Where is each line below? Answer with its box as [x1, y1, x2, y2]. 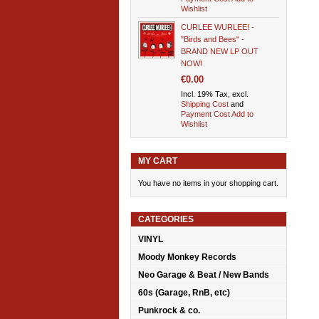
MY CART [138, 156, 177, 167]
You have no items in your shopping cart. [138, 179, 278, 188]
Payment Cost [181, 110, 230, 119]
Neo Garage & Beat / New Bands [138, 270, 269, 281]
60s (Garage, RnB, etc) [138, 288, 230, 298]
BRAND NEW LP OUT [181, 47, 258, 56]
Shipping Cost [181, 100, 229, 109]
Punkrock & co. [138, 305, 200, 316]
